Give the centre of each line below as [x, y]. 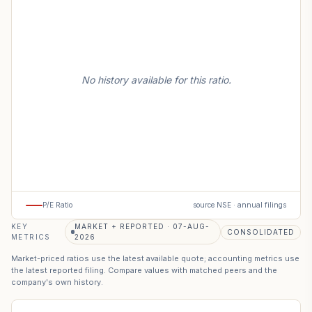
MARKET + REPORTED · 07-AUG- [142, 226]
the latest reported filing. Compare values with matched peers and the [144, 270]
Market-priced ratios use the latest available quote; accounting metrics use [155, 258]
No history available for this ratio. [156, 79]
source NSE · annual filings [240, 205]
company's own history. [57, 282]
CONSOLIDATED [261, 232]
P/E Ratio [57, 205]
